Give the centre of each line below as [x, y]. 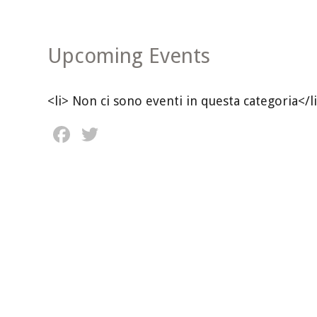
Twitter [138, 134]
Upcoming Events [129, 56]
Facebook [122, 134]
